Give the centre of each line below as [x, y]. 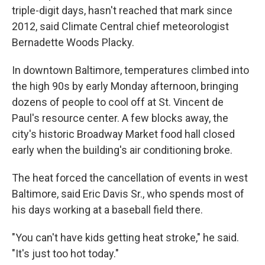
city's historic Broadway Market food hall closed [123, 134]
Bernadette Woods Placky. [73, 42]
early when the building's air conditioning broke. [122, 150]
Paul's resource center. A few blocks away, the [120, 118]
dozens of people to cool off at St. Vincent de [118, 102]
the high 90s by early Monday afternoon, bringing [125, 86]
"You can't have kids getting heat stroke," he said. [125, 237]
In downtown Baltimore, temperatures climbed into [130, 70]
